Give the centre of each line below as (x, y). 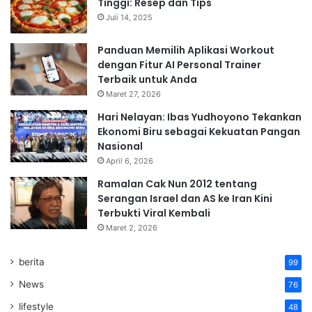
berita (32, 262)
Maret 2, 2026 (132, 228)
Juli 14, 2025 (129, 18)
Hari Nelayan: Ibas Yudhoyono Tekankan (200, 117)
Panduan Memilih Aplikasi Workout (186, 50)
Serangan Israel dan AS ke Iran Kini (185, 199)
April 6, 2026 (130, 161)
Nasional (120, 147)
